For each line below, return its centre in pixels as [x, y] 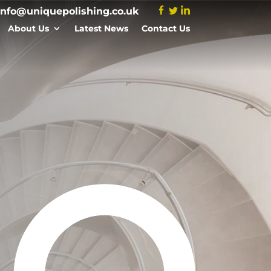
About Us [28, 28]
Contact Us [165, 28]
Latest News [101, 28]
